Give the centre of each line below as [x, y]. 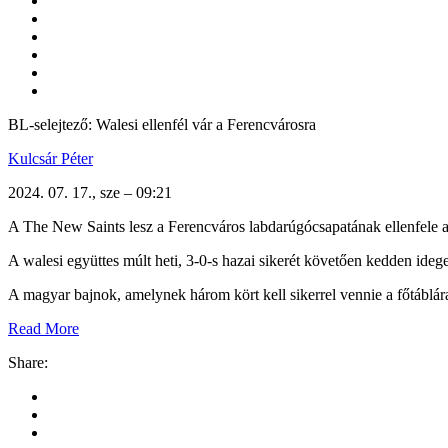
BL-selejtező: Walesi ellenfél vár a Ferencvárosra [162, 124]
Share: [28, 362]
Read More [43, 328]
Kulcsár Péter [50, 158]
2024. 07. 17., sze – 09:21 [90, 192]
